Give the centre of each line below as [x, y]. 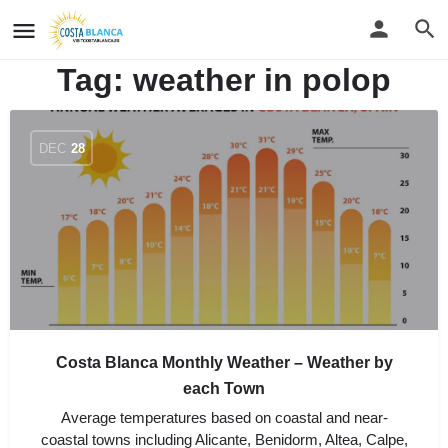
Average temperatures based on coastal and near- [224, 417]
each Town [224, 388]
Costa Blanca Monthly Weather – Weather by [224, 362]
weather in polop [262, 80]
